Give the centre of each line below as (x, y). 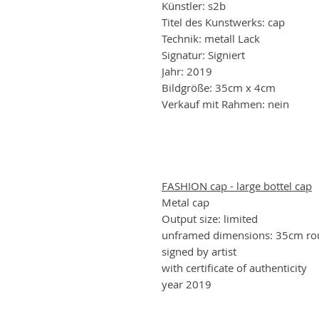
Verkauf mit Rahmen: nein (225, 104)
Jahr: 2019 (187, 71)
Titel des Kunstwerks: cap (223, 22)
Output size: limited (210, 218)
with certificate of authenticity (234, 267)
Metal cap (185, 202)
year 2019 (187, 284)
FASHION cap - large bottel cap (237, 185)
